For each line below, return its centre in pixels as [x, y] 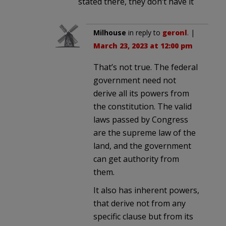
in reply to [144, 33]
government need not [135, 80]
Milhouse [110, 33]
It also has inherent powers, [146, 190]
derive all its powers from [141, 94]
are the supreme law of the [145, 133]
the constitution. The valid [143, 107]
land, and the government [142, 146]
